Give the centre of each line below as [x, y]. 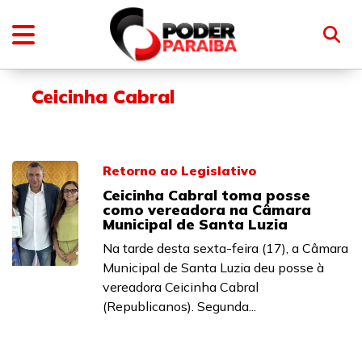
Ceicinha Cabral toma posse [206, 195]
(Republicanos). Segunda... [179, 306]
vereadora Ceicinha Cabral [181, 287]
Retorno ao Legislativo [179, 170]
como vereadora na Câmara [207, 210]
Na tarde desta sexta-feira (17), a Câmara [225, 248]
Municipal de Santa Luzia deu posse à [213, 267]
